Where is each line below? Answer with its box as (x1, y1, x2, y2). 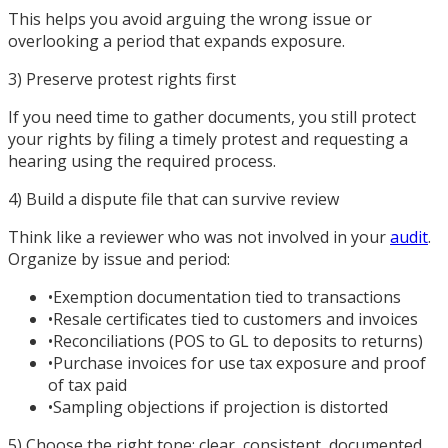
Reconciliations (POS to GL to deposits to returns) (53, 329, 423, 352)
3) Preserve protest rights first (8, 67, 236, 90)
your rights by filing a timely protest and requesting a (8, 127, 408, 150)
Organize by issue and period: (8, 247, 230, 270)
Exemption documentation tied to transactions (53, 285, 401, 308)
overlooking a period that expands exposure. (8, 29, 345, 52)
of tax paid (48, 373, 127, 396)
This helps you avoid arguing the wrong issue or (8, 7, 372, 30)
